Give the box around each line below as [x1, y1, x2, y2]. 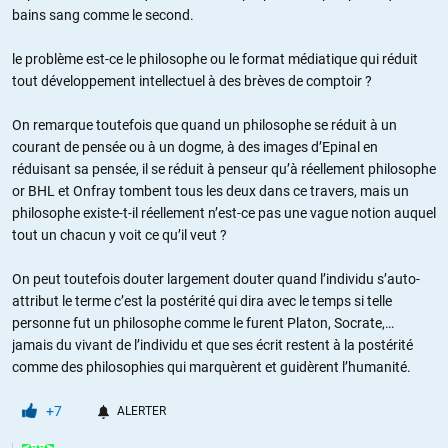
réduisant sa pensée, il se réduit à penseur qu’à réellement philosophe [12, 160, 436, 177]
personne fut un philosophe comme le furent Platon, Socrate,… [12, 314, 394, 331]
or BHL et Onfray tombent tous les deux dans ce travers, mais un [12, 182, 409, 199]
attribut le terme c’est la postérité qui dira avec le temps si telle [12, 292, 392, 309]
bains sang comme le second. [12, 6, 194, 23]
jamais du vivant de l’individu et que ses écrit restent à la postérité [12, 336, 413, 353]
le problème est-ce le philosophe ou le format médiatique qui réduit [12, 50, 418, 67]
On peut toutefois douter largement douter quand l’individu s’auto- [12, 270, 420, 287]
